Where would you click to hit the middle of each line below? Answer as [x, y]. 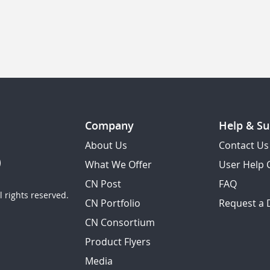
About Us [106, 145]
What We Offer [118, 164]
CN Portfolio [113, 203]
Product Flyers [118, 241]
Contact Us [243, 145]
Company [109, 125]
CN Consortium [120, 222]
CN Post [103, 184]
